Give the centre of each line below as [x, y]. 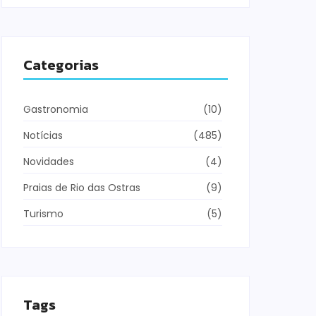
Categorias [61, 65]
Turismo [43, 214]
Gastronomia [56, 109]
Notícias [43, 135]
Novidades [49, 162]
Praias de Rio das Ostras [82, 188]
